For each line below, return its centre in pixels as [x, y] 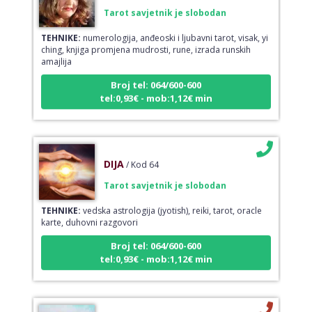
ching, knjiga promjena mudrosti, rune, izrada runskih [146, 40]
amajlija [56, 52]
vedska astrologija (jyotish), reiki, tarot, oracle [171, 201]
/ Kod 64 [142, 155]
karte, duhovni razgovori [89, 212]
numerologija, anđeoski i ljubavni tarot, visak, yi [174, 28]
